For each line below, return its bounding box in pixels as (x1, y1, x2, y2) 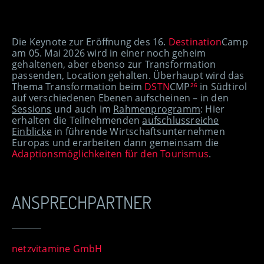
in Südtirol (197, 80, 247, 94)
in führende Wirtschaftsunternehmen (51, 125, 225, 138)
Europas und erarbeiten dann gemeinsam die (12, 136, 219, 150)
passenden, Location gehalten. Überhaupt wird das (12, 69, 245, 82)
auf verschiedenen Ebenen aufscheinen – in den (12, 91, 229, 105)
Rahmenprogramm (113, 103, 201, 116)
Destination (168, 35, 222, 49)
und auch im (51, 103, 114, 116)
